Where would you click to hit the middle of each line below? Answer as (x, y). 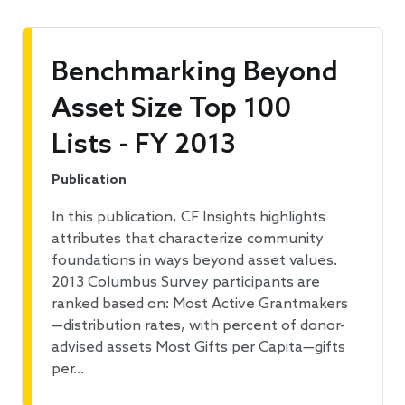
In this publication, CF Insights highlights (188, 218)
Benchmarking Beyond (195, 74)
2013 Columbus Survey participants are (186, 283)
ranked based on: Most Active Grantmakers (200, 305)
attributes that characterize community (188, 240)
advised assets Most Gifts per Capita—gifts (198, 348)
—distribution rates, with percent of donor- (198, 326)
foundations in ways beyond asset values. (194, 261)
